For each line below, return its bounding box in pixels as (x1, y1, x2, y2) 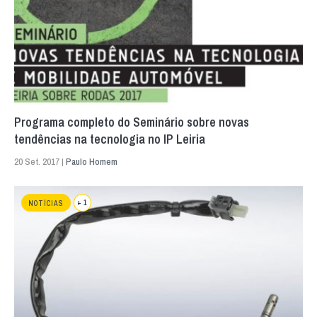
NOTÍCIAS (28, 199, 64, 209)
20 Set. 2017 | (14, 156, 66, 168)
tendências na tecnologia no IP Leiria (14, 130, 205, 149)
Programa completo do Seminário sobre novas (14, 113, 249, 132)
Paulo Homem (66, 156, 117, 168)
